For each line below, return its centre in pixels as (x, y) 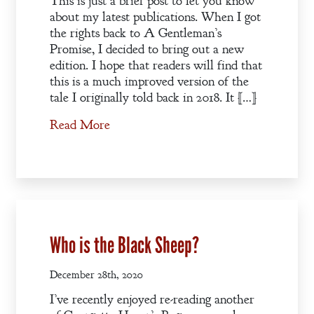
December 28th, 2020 (96, 275)
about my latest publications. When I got (155, 17)
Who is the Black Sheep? (124, 246)
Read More (80, 125)
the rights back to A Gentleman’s (136, 33)
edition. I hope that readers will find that (156, 66)
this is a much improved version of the (149, 82)
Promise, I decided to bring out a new (147, 49)
